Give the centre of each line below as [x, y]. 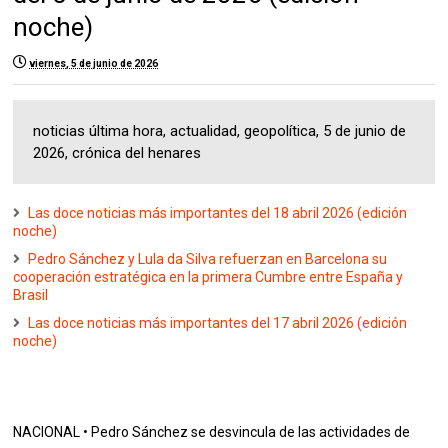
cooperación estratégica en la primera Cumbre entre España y [208, 277]
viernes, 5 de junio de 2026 [94, 64]
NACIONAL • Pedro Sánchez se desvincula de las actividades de [212, 432]
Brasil [31, 295]
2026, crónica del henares [117, 153]
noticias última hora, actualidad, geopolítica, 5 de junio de [220, 131]
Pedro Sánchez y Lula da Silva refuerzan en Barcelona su [208, 259]
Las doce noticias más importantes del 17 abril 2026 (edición [218, 323]
